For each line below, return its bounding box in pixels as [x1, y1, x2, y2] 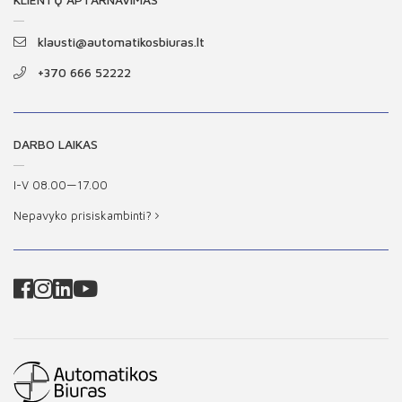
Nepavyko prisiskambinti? [13, 208, 155, 223]
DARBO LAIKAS [13, 136, 98, 152]
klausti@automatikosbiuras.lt [38, 34, 205, 49]
